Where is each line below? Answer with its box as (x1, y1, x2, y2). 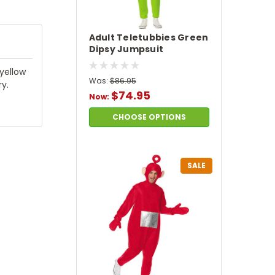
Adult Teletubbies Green (88, 31, 209, 44)
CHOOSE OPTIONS (112, 111, 186, 122)
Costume (88, 54, 134, 67)
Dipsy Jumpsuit (88, 42, 164, 55)
